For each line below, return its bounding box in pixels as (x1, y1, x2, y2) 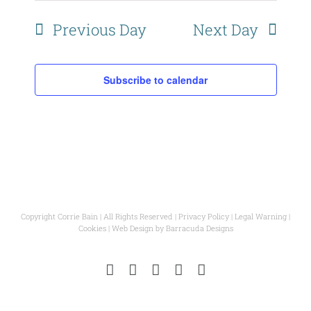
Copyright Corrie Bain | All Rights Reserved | (21, 211, 178, 222)
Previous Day (52, 19, 146, 40)
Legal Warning (235, 211, 287, 222)
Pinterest (159, 261, 211, 278)
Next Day (193, 19, 259, 40)
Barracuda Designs (165, 223, 233, 234)
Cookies (78, 223, 106, 234)
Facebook (136, 261, 194, 278)
